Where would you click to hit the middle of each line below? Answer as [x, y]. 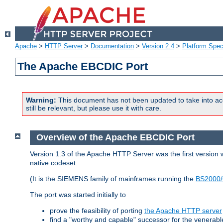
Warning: [41, 100]
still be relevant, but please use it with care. [94, 108]
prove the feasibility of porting [97, 210]
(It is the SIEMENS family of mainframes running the [113, 178]
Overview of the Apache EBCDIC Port [115, 138]
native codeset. [54, 163]
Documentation [112, 46]
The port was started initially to [78, 194]
